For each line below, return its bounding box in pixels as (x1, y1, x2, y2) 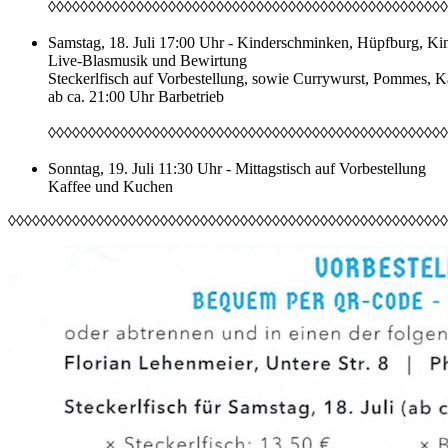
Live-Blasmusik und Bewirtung (48, 52, 247, 70)
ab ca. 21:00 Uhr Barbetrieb (48, 88, 224, 106)
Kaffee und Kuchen (48, 178, 173, 196)
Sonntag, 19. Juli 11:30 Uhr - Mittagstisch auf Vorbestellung (48, 160, 426, 178)
